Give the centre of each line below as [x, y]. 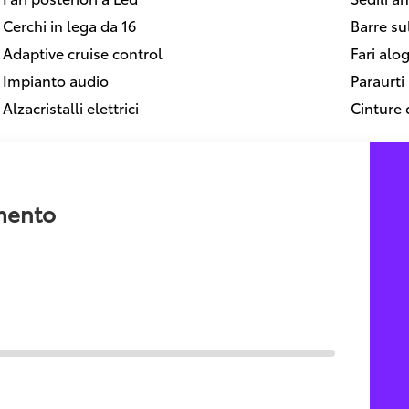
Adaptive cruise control [83, 52]
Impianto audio [56, 79]
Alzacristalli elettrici [71, 107]
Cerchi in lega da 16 [69, 25]
